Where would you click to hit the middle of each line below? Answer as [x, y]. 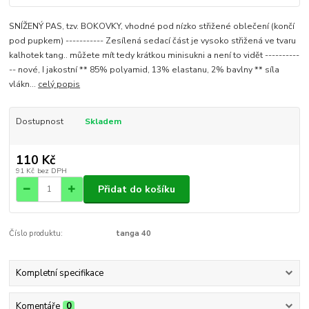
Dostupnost [39, 121]
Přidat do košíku [137, 189]
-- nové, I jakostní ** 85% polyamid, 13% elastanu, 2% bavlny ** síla [144, 69]
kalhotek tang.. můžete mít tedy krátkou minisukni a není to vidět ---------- [154, 55]
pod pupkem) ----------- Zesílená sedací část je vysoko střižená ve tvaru [153, 40]
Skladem [103, 121]
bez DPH [52, 171]
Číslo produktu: [36, 233]
